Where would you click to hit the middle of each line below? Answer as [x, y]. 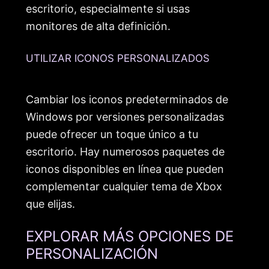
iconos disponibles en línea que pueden [125, 169]
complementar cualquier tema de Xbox [124, 186]
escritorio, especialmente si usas [108, 9]
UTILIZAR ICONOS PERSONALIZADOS [118, 58]
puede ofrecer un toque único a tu [112, 134]
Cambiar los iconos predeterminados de [127, 99]
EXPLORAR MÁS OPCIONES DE [130, 237]
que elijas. [50, 204]
